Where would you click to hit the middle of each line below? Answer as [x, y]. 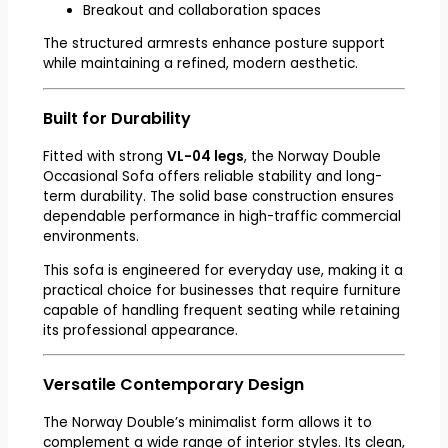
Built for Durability [116, 118]
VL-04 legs [205, 156]
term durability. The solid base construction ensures [218, 196]
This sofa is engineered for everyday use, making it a [222, 270]
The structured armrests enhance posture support [213, 44]
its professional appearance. [140, 330]
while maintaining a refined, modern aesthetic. [200, 64]
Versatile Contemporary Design [173, 385]
